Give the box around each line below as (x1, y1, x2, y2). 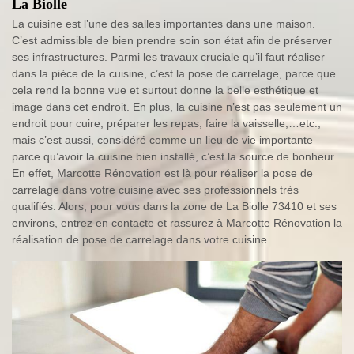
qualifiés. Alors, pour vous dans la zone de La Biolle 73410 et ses (12, 199, 337, 213)
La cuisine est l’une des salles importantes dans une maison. (12, 17, 315, 30)
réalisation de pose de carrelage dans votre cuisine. (12, 232, 270, 246)
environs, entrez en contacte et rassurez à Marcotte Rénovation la (12, 216, 342, 229)
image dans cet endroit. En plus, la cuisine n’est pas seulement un (12, 100, 342, 113)
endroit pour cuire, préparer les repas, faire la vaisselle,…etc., (12, 116, 321, 130)
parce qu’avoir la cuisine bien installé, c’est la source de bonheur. (12, 149, 337, 163)
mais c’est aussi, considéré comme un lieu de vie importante (12, 133, 313, 146)
